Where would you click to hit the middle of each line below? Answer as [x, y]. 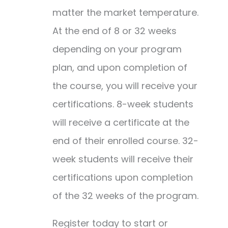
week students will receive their [123, 159]
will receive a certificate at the [121, 122]
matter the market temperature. [125, 12]
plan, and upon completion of [120, 67]
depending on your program [117, 49]
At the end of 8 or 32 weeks [114, 31]
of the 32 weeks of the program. [125, 196]
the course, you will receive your [125, 86]
